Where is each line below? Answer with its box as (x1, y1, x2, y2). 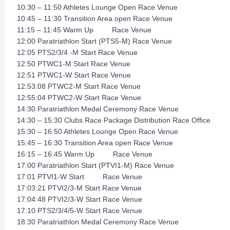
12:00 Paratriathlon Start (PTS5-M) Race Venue (17, 37, 172, 45)
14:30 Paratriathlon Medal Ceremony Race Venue (17, 105, 179, 113)
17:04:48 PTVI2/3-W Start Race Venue (17, 195, 142, 203)
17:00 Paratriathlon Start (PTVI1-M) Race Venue (17, 161, 174, 169)
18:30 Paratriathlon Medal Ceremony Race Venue (17, 218, 179, 226)
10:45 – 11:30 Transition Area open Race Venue (17, 14, 172, 23)
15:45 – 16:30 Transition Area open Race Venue (17, 139, 173, 147)
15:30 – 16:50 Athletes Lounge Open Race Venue (17, 127, 178, 136)
